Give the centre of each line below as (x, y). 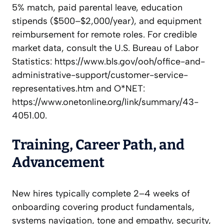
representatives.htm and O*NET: (78, 89)
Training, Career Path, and (98, 145)
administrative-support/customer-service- (100, 75)
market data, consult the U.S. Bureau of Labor (105, 48)
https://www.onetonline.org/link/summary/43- (105, 102)
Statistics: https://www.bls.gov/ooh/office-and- (108, 62)
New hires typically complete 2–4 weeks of (101, 194)
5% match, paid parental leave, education (97, 8)
